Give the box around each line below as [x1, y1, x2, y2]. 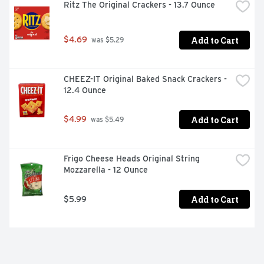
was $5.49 [89, 115, 124, 124]
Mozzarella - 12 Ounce [64, 165, 148, 175]
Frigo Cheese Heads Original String [64, 154, 200, 164]
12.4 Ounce [64, 85, 106, 95]
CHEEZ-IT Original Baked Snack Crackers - [64, 74, 227, 84]
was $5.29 [90, 36, 124, 45]
